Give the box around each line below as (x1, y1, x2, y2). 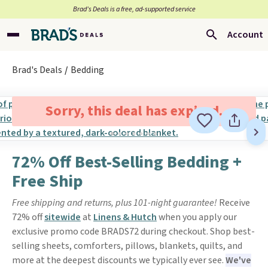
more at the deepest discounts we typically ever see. (12, 254, 226, 267)
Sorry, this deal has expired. (45, 100, 223, 121)
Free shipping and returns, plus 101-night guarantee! (12, 196, 219, 209)
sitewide (44, 211, 81, 224)
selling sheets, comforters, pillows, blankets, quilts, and (12, 239, 242, 252)
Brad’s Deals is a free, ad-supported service (72, 4, 196, 14)
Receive (219, 196, 250, 209)
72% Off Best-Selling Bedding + (12, 150, 242, 174)
